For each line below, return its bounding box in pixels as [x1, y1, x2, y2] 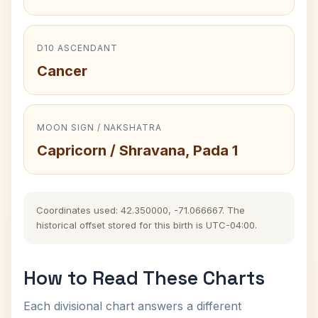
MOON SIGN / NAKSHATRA [37, 122, 163, 133]
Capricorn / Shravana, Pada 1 [37, 142, 238, 159]
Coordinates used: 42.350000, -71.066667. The [36, 204, 245, 216]
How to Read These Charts [23, 265, 265, 290]
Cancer [37, 62, 87, 79]
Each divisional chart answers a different [23, 299, 241, 313]
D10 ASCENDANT [37, 43, 118, 53]
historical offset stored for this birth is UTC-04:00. [36, 219, 257, 231]
